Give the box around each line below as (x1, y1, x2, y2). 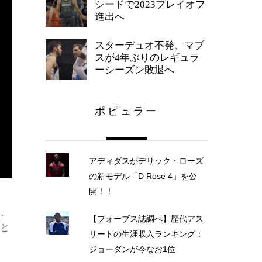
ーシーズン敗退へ (95, 64, 174, 76)
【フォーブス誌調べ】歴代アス (88, 213, 204, 223)
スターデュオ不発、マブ (95, 40, 204, 51)
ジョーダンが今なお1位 (88, 244, 175, 254)
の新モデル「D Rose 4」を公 (88, 171, 197, 181)
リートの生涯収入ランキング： (88, 229, 204, 239)
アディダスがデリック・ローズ (88, 156, 204, 166)
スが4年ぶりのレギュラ (95, 52, 199, 64)
